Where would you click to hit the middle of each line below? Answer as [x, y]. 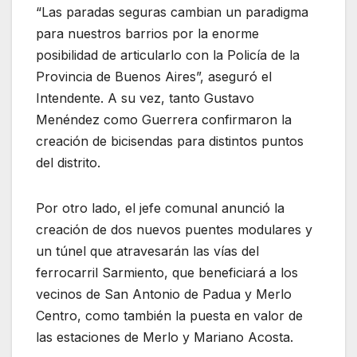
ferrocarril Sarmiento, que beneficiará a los [167, 273]
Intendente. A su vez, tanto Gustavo [145, 98]
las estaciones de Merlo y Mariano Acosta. [165, 337]
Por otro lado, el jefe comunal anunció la [160, 208]
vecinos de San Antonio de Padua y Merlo [164, 294]
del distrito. [68, 163]
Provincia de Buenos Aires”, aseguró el [154, 77]
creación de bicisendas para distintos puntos [170, 141]
